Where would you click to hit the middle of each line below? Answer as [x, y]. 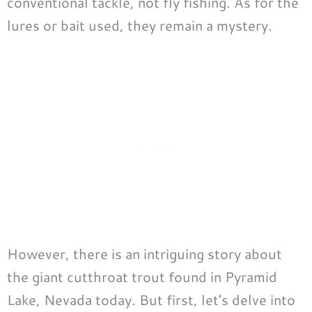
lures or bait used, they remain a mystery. [140, 25]
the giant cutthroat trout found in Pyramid [142, 277]
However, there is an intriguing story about [145, 254]
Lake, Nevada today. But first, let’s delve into [151, 300]
